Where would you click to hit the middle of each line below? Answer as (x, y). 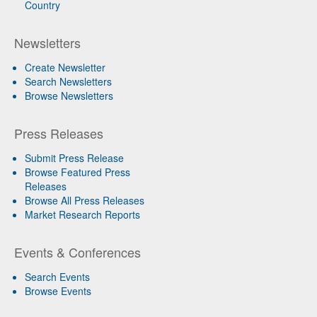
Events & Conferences (77, 252)
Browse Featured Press (77, 172)
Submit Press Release (74, 158)
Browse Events (58, 291)
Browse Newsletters (69, 96)
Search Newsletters (68, 82)
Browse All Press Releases (85, 201)
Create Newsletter (65, 68)
